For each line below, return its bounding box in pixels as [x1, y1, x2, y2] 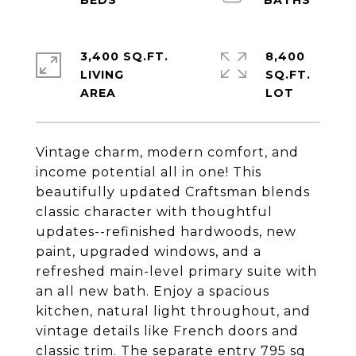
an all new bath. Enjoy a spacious [36, 284, 269, 299]
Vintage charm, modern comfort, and [36, 145, 299, 160]
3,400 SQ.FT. [80, 49, 168, 64]
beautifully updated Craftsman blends [36, 184, 310, 199]
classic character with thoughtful [36, 204, 273, 219]
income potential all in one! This [36, 164, 261, 180]
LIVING [80, 68, 124, 82]
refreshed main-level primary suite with [36, 264, 317, 279]
